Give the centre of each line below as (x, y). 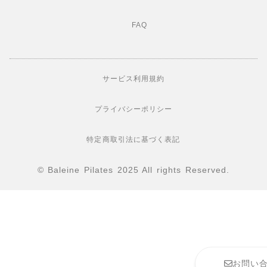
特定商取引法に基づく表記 (133, 139)
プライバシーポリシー (133, 109)
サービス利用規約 (133, 78)
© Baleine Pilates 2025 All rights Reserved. (133, 170)
